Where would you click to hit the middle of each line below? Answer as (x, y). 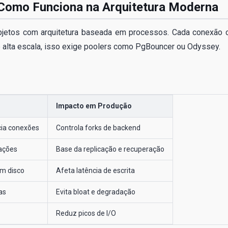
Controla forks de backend (98, 127)
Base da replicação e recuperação (110, 149)
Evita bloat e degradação (96, 192)
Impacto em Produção (94, 106)
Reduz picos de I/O (86, 213)
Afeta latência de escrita (95, 170)
